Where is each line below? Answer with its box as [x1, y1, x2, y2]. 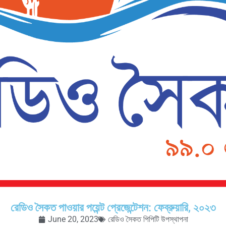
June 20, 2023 [47, 214, 98, 224]
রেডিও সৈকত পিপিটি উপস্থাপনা [107, 214, 188, 224]
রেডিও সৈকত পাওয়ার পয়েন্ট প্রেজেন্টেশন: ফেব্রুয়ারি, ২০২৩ [10, 201, 216, 214]
